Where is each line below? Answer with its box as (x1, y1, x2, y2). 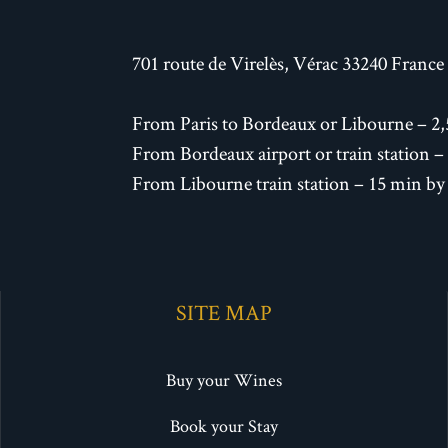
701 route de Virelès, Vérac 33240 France (132, 50, 444, 77)
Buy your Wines (165, 368, 282, 392)
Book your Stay (169, 414, 278, 438)
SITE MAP (175, 298, 272, 327)
